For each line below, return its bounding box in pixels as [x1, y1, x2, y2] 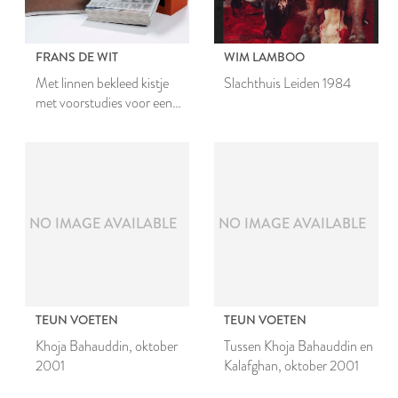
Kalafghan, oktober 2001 [224, 354, 360, 376]
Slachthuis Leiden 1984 [224, 73, 352, 94]
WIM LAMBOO [224, 48, 306, 67]
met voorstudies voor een [35, 92, 172, 114]
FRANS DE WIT [35, 48, 118, 67]
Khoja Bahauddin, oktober [35, 335, 178, 356]
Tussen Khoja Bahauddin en [224, 335, 374, 356]
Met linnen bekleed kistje [35, 73, 169, 94]
